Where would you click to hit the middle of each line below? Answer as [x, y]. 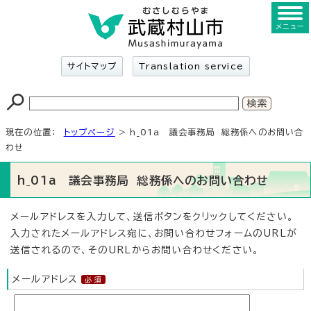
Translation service [192, 66]
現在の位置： [35, 132]
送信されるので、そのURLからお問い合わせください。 [135, 250]
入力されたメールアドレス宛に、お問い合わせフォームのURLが [154, 233]
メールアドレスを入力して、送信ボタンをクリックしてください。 [152, 217]
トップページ [89, 132]
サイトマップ [92, 66]
